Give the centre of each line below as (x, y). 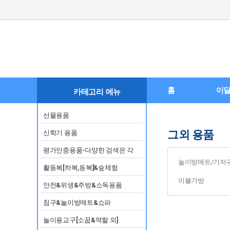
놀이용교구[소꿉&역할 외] (81, 220)
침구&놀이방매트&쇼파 (77, 203)
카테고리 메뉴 (97, 92)
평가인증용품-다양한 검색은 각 (88, 150)
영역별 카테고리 (67, 163)
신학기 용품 (60, 133)
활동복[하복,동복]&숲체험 (81, 168)
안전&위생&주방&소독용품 (83, 185)
